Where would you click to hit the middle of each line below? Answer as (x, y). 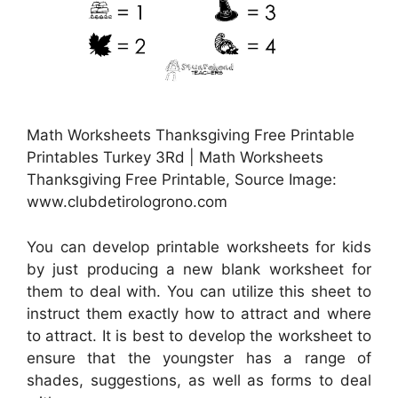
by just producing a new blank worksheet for (199, 269)
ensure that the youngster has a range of (199, 358)
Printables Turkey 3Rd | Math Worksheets (175, 158)
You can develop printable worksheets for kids (199, 247)
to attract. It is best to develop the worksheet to (199, 335)
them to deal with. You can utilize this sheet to (199, 291)
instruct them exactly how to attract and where (199, 313)
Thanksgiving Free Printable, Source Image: (182, 180)
